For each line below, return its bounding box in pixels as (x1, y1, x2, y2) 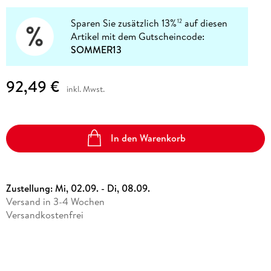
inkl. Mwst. (66, 82, 105, 95)
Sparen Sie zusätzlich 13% (71, 16, 177, 30)
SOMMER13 (71, 43, 122, 57)
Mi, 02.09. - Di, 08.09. (54, 181, 150, 195)
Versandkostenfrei (5, 207, 83, 221)
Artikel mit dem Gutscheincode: (71, 30, 205, 44)
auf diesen (182, 16, 228, 30)
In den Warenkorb (111, 131, 186, 145)
